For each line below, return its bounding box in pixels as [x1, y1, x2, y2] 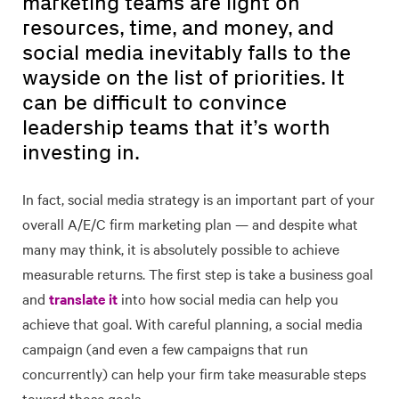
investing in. [22, 139, 140, 165]
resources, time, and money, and [22, 14, 334, 40]
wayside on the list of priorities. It [22, 64, 345, 90]
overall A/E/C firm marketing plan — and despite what [22, 214, 358, 233]
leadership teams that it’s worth [22, 114, 330, 140]
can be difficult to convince [22, 89, 287, 115]
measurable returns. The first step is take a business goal [22, 264, 373, 283]
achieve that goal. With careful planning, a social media [22, 313, 362, 333]
